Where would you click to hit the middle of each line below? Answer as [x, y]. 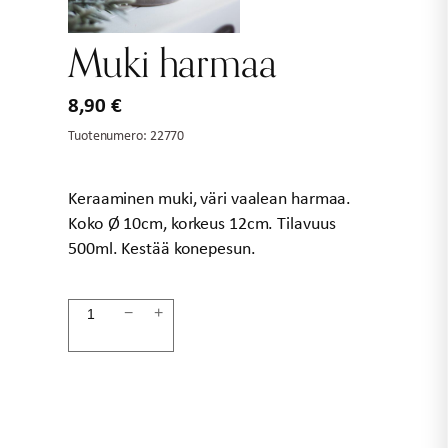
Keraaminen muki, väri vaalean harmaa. [210, 197]
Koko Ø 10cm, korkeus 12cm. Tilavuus [202, 222]
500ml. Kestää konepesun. [162, 247]
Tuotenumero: [107, 134]
